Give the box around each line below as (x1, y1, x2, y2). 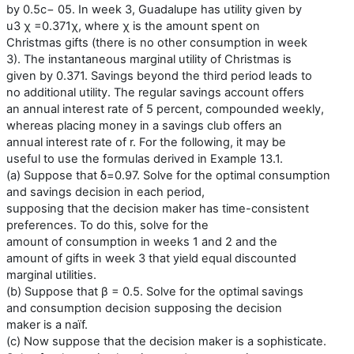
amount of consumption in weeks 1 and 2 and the (6, 234, 277, 249)
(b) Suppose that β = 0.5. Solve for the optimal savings (6, 284, 303, 299)
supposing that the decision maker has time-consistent (6, 201, 309, 216)
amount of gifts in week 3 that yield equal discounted (6, 250, 296, 265)
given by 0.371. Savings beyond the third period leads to (6, 68, 312, 83)
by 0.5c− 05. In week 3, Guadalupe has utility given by (6, 2, 302, 17)
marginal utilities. (6, 267, 96, 282)
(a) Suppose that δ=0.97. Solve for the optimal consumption (6, 168, 330, 183)
